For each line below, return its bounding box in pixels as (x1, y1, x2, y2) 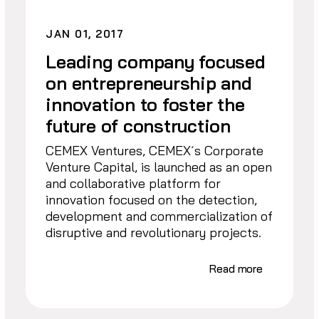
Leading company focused (46, 51, 266, 73)
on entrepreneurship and (46, 72, 252, 95)
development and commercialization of (46, 208, 273, 225)
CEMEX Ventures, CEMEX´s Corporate (46, 142, 264, 159)
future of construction (46, 115, 231, 137)
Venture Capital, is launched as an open (46, 159, 273, 176)
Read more (209, 262, 263, 276)
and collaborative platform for (46, 175, 221, 192)
